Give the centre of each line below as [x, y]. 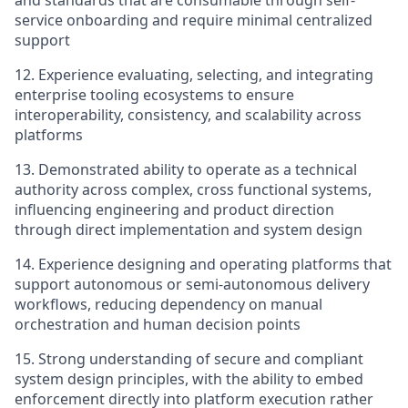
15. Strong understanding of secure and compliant [189, 359]
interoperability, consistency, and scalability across [188, 115]
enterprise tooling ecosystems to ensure [154, 95]
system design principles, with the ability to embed [189, 379]
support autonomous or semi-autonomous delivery [192, 284]
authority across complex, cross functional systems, [193, 189]
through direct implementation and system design [189, 229]
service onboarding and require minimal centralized [194, 20]
